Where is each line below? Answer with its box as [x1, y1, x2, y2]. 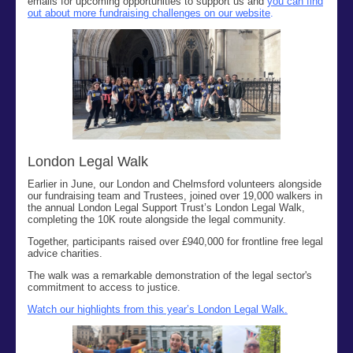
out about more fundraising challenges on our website [28, 7, 270, 19]
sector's [277, 269, 312, 281]
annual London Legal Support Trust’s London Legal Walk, [45, 202, 305, 214]
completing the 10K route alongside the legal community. [28, 214, 286, 225]
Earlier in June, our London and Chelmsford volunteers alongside [28, 178, 321, 190]
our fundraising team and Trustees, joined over [28, 190, 243, 202]
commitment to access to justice [28, 281, 177, 293]
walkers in [273, 190, 322, 202]
